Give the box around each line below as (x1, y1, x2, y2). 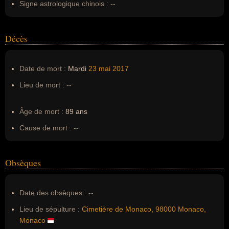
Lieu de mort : (19, 81, 64, 89)
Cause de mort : (19, 124, 72, 132)
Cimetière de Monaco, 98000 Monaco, (82, 205, 206, 213)
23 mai (88, 64, 110, 73)
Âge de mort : (19, 107, 63, 116)
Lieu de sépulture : (19, 205, 80, 213)
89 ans (63, 107, 87, 116)
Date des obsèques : (19, 189, 86, 197)
